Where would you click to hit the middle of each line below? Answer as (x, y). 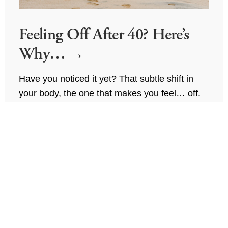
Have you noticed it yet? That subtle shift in (106, 79)
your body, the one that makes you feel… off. (109, 93)
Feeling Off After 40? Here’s (104, 34)
